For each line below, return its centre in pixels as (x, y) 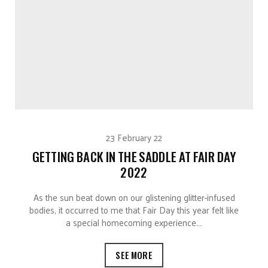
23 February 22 (134, 137)
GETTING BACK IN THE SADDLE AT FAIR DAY (134, 156)
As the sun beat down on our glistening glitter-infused (134, 197)
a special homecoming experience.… (134, 222)
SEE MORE (134, 255)
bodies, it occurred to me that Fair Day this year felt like (134, 209)
